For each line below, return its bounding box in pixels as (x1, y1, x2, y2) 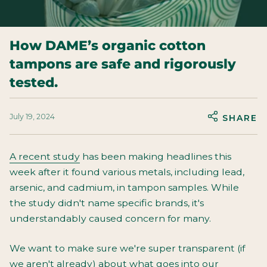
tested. (10, 74, 58, 90)
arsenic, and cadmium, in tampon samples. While (10, 182, 239, 193)
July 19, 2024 (10, 111, 55, 121)
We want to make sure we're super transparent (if (10, 243, 245, 254)
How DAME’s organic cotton (10, 38, 206, 53)
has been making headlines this (80, 151, 231, 162)
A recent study (10, 151, 80, 162)
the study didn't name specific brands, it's (10, 197, 204, 209)
